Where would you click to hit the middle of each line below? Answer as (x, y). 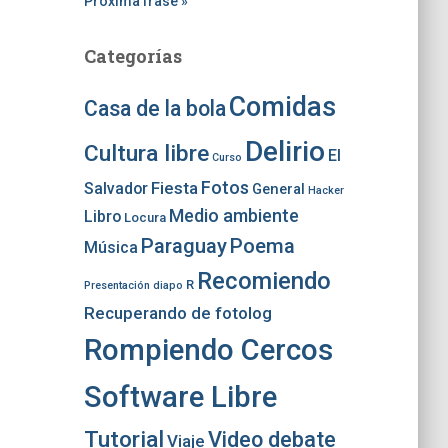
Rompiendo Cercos (208, 350)
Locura (144, 217)
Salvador (115, 188)
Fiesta (174, 188)
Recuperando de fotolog (177, 313)
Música (110, 247)
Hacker (325, 190)
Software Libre (180, 397)
